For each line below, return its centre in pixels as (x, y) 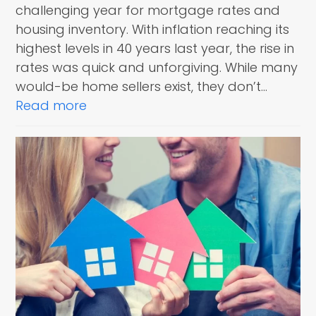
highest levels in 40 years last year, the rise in (155, 48)
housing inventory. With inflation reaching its (153, 29)
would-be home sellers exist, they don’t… (142, 86)
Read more (51, 105)
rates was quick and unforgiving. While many (157, 67)
